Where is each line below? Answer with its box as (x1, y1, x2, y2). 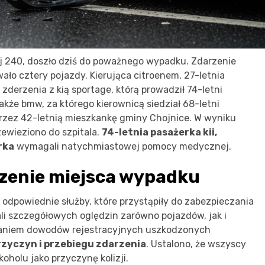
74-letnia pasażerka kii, (102, 126, 217, 138)
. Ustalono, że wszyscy (146, 238, 246, 250)
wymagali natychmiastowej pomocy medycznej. (14, 140, 231, 152)
